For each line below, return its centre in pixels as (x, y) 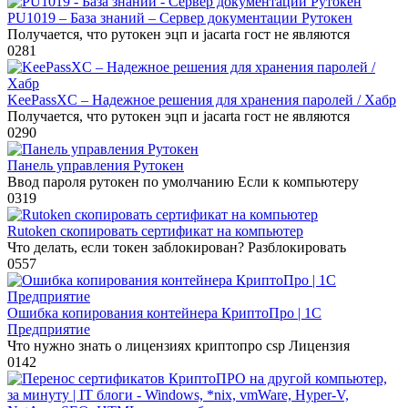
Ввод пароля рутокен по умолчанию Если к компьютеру (183, 182)
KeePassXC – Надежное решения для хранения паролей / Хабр (202, 100)
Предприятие (49, 330)
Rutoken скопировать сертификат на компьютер (155, 231)
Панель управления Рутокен (96, 166)
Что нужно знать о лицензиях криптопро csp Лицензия (178, 346)
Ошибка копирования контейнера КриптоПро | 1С (164, 313)
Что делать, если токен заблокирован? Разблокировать (177, 248)
